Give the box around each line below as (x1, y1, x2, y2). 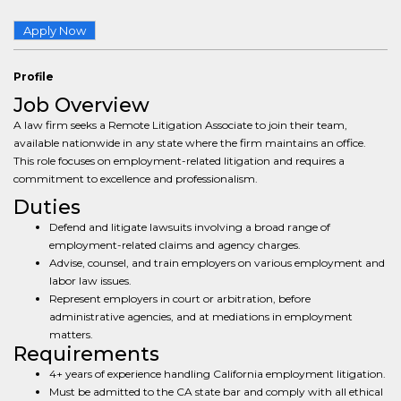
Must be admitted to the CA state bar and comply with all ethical (49, 385, 383, 398)
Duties (13, 195, 81, 219)
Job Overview (13, 93, 149, 117)
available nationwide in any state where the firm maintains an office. (13, 136, 366, 149)
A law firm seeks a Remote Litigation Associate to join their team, (13, 118, 347, 132)
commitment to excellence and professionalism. (13, 172, 258, 185)
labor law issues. (49, 274, 132, 287)
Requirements (13, 342, 159, 366)
